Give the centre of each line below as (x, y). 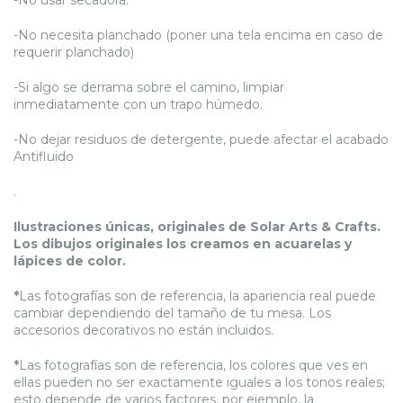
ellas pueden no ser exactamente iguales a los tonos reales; (199, 382)
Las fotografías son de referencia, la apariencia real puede (197, 296)
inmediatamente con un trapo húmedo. (138, 104)
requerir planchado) (74, 52)
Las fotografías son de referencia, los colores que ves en (193, 365)
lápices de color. (70, 260)
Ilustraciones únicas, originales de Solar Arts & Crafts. (197, 226)
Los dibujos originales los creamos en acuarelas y (183, 243)
